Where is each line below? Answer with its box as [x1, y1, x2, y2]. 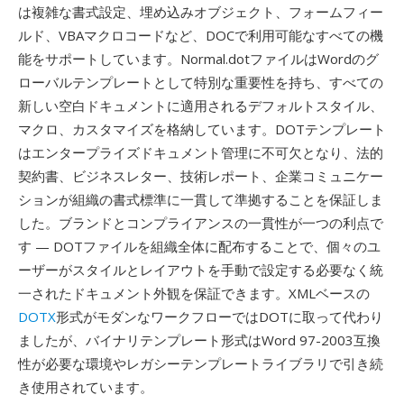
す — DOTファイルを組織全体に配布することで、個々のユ [18, 237, 381, 255]
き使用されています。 [18, 378, 153, 396]
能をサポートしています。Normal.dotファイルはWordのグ [18, 50, 379, 68]
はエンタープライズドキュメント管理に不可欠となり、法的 [18, 143, 383, 161]
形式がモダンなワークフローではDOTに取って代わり [56, 308, 383, 326]
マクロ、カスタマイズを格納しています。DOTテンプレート [18, 120, 386, 138]
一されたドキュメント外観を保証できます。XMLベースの [18, 284, 370, 302]
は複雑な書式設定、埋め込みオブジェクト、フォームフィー [18, 3, 383, 21]
